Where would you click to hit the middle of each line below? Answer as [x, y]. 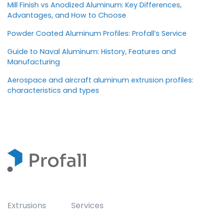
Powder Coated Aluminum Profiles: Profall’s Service [97, 33]
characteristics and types [53, 90]
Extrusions [27, 205]
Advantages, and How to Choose [67, 15]
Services [88, 205]
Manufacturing [34, 62]
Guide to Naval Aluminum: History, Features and [92, 51]
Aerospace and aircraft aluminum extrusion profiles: [100, 80]
